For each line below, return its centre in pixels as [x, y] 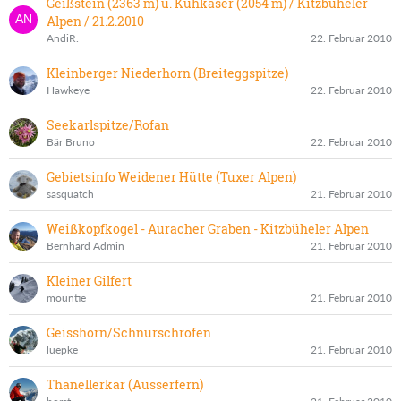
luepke [62, 349]
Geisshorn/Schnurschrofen [129, 332]
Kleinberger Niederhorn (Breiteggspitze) [167, 73]
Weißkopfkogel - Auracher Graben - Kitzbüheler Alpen [208, 228]
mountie [66, 297]
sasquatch [70, 193]
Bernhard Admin [85, 245]
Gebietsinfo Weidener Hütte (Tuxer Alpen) [171, 176]
